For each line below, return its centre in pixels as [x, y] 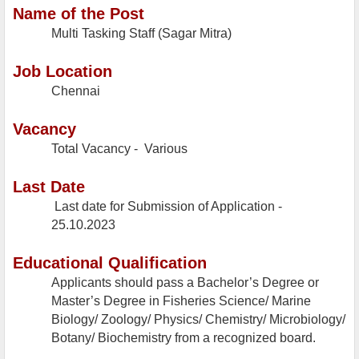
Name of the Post [79, 14]
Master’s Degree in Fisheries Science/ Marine [181, 301]
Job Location [63, 72]
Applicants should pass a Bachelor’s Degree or [185, 283]
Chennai [76, 91]
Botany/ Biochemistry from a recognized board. [184, 338]
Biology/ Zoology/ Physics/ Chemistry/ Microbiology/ [198, 320]
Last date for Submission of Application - [167, 207]
